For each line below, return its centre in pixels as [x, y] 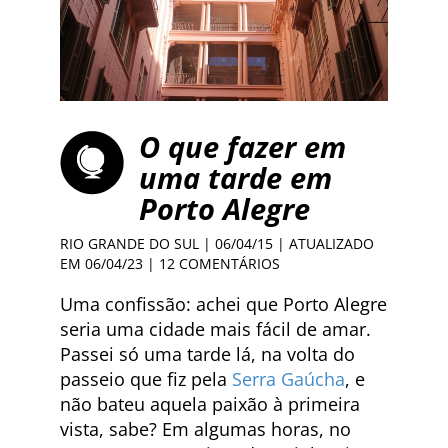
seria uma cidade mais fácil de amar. [215, 328]
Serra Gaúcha [288, 378]
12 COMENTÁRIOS [219, 263]
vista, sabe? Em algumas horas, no [205, 428]
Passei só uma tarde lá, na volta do [207, 353]
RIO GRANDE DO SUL [129, 243]
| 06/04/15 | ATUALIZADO [286, 243]
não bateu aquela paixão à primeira [210, 403]
